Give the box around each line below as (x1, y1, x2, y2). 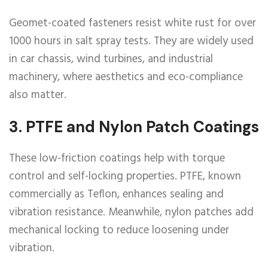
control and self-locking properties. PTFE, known (9, 167, 241, 185)
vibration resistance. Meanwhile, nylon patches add (9, 203, 254, 221)
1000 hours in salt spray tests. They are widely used (9, 32, 254, 50)
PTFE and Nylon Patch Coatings (26, 117, 259, 137)
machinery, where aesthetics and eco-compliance (9, 68, 243, 86)
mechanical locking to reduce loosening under (9, 221, 229, 239)
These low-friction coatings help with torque (9, 150, 225, 167)
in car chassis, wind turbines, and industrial (9, 50, 213, 68)
